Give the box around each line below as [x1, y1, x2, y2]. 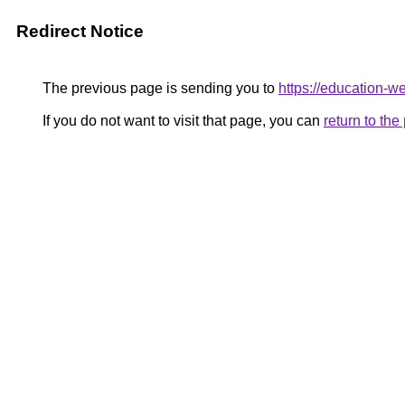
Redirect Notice [16, 22, 144, 41]
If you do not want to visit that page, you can [39, 113, 324, 128]
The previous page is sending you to [39, 80, 278, 96]
